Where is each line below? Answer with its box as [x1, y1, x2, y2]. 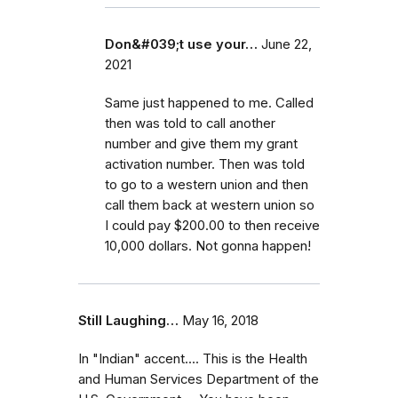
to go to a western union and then [105, 177, 308, 193]
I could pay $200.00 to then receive [105, 218, 320, 234]
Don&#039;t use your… [105, 36, 258, 52]
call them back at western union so [105, 197, 314, 213]
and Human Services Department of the [78, 371, 319, 387]
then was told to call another [105, 115, 275, 131]
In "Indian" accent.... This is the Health [78, 351, 307, 367]
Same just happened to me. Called [105, 95, 314, 111]
